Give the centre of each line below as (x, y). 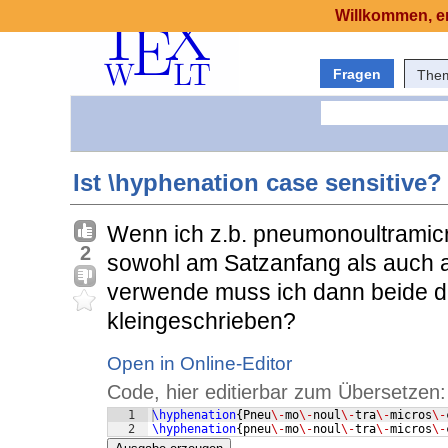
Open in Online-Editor (199, 364)
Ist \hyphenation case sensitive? (257, 183)
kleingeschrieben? (201, 321)
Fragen (357, 74)
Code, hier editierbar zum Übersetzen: (276, 392)
